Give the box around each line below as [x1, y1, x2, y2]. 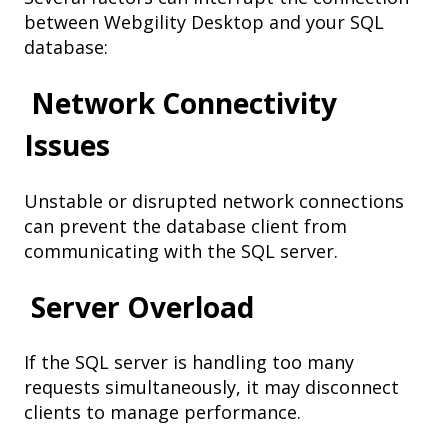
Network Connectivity [31, 84, 337, 123]
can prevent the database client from [24, 213, 347, 238]
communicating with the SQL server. [24, 238, 338, 263]
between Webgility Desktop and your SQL [24, 9, 384, 34]
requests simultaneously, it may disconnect [24, 375, 399, 400]
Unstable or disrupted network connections [24, 188, 404, 213]
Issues [24, 126, 110, 165]
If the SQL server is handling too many [24, 350, 354, 375]
